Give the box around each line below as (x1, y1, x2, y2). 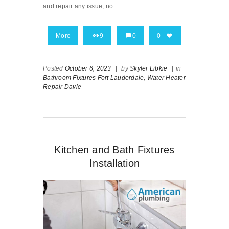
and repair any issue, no (43, 2, 113, 10)
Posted (43, 64, 65, 72)
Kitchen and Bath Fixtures (54, 144, 175, 155)
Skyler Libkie (130, 64, 168, 72)
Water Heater (147, 74, 186, 81)
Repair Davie (43, 83, 81, 90)
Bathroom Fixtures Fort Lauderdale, (43, 74, 146, 81)
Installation (89, 157, 140, 169)
